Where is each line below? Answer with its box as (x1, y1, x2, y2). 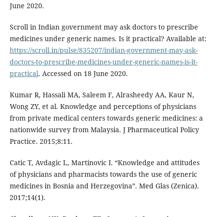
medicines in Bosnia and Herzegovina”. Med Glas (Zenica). (9, 181, 199, 191)
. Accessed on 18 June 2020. (38, 69, 128, 78)
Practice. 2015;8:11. (9, 137, 73, 146)
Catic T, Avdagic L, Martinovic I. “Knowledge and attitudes (9, 158, 200, 168)
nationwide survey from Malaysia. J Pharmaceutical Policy (9, 125, 199, 135)
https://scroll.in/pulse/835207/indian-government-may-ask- (9, 46, 198, 55)
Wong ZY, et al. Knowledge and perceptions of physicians (9, 102, 196, 111)
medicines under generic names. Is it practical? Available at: (9, 34, 206, 44)
